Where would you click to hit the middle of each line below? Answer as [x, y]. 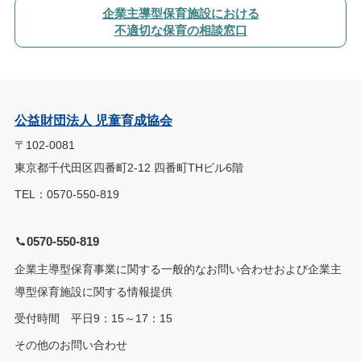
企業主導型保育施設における [180, 14]
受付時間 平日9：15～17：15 [93, 319]
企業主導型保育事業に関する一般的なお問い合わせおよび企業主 [178, 270]
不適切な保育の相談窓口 [180, 31]
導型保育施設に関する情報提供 [93, 292]
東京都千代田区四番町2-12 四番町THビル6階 [129, 168]
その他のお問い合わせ [71, 345]
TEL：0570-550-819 [66, 195]
